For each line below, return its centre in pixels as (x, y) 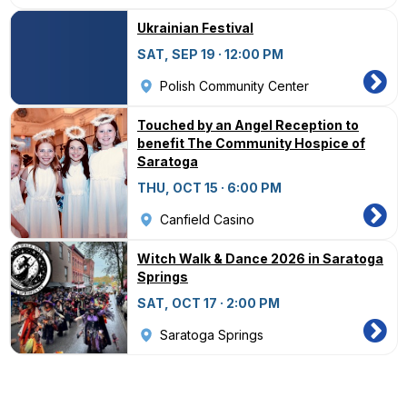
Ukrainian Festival (195, 28)
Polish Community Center (234, 86)
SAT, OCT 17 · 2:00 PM (208, 303)
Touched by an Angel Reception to (248, 125)
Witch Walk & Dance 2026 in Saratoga (260, 258)
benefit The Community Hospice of (251, 143)
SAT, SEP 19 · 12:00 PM (210, 54)
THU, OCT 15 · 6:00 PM (209, 188)
